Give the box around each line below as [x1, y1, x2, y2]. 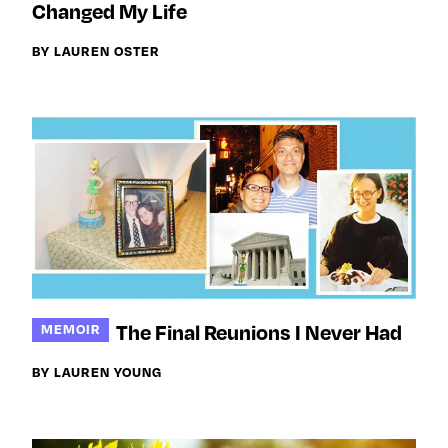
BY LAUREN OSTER [32, 41, 160, 59]
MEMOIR [40, 320, 101, 338]
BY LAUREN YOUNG [32, 362, 162, 380]
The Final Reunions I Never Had [116, 318, 403, 345]
